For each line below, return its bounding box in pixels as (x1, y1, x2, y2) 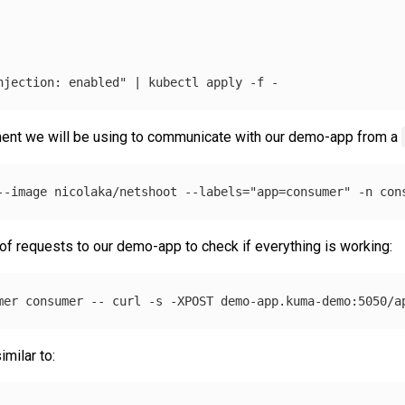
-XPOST (170, 293, 213, 308)
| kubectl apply (127, 74, 250, 89)
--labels (184, 184, 242, 199)
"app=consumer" (250, 184, 351, 199)
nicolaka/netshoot (47, 184, 184, 199)
